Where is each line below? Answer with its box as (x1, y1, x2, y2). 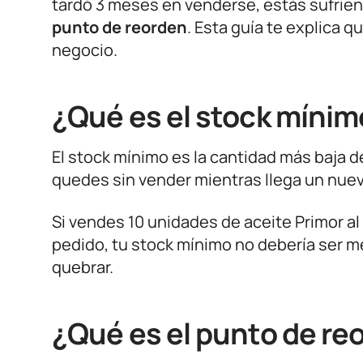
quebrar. (52, 256, 113, 278)
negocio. (52, 39, 117, 61)
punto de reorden (52, 16, 187, 38)
